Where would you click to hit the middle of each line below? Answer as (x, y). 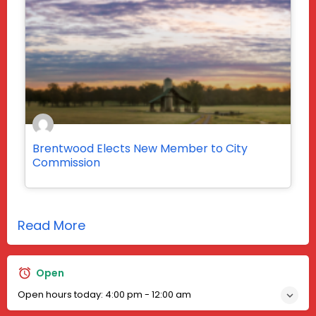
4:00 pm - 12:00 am (148, 295)
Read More (51, 226)
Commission (66, 163)
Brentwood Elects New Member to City (140, 149)
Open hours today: (61, 295)
